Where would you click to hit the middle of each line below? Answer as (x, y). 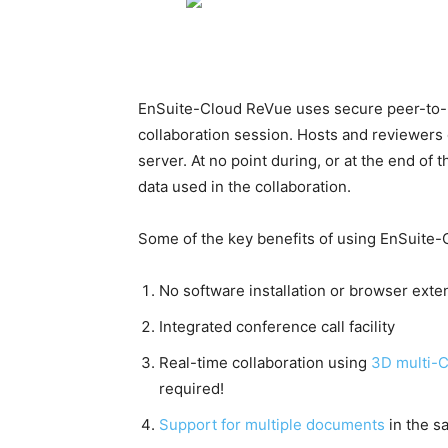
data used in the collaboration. (244, 187)
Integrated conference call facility (277, 327)
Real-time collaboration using (265, 363)
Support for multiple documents (272, 425)
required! (191, 389)
